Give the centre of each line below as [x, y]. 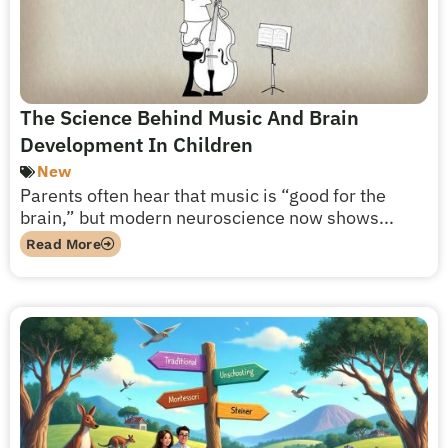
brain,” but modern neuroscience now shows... [207, 217]
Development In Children [136, 144]
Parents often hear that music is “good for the [203, 195]
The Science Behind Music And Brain [189, 117]
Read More [63, 244]
